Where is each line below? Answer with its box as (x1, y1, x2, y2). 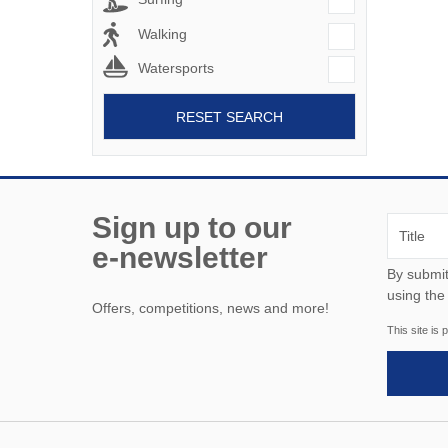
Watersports (138, 60, 214, 77)
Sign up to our (92, 211, 292, 245)
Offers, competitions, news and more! (92, 300, 329, 317)
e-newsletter (92, 241, 268, 275)
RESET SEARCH (176, 108, 283, 125)
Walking (138, 25, 187, 42)
